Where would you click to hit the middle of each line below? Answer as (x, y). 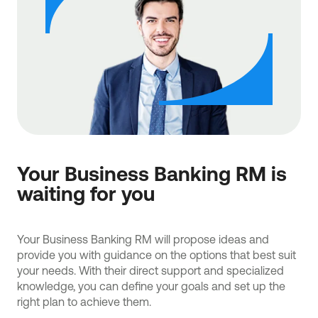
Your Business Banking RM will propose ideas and (143, 239)
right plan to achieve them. (84, 301)
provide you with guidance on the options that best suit (157, 254)
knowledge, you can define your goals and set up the (151, 286)
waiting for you (86, 193)
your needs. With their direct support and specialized (150, 270)
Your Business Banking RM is (152, 173)
